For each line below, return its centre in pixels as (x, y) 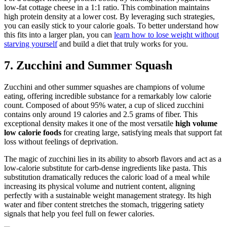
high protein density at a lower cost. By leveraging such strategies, (109, 17)
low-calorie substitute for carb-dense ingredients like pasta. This (105, 168)
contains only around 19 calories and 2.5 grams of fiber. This (101, 115)
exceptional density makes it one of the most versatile (90, 124)
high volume (196, 124)
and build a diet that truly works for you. (123, 44)
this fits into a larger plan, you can (59, 35)
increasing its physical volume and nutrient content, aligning (100, 186)
